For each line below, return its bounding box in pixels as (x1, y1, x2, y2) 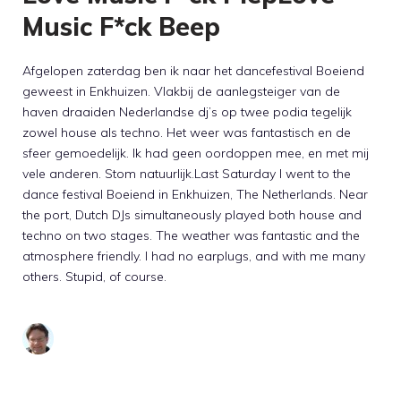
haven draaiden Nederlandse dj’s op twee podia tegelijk (22, 104, 352, 121)
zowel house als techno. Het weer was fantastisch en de (22, 124, 351, 141)
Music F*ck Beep (22, 11, 220, 43)
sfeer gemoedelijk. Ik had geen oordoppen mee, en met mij (22, 145, 369, 162)
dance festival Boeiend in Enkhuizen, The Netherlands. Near (22, 186, 368, 203)
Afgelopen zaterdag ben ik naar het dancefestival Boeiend (22, 63, 364, 80)
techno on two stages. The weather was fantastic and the (22, 227, 360, 244)
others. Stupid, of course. (22, 269, 166, 286)
